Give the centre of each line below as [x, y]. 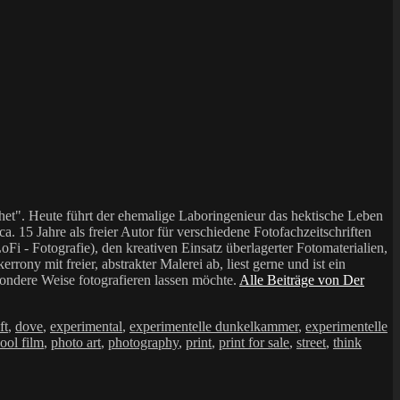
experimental [86, 326]
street [311, 342]
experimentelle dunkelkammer [214, 326]
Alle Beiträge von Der [302, 279]
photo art [76, 342]
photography [143, 342]
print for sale [254, 342]
